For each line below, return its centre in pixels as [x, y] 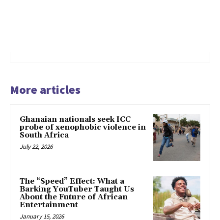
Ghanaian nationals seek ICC [75, 120]
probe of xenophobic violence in [83, 128]
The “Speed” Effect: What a [72, 181]
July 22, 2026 [36, 147]
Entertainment [49, 205]
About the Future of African [74, 197]
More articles [45, 90]
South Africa [44, 136]
